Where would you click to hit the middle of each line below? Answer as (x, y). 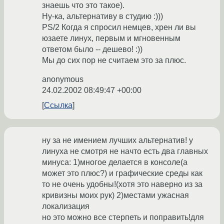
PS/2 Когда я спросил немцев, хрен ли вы (119, 27)
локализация (66, 206)
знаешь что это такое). (83, 5)
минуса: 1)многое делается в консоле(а (115, 162)
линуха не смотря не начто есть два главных (125, 151)
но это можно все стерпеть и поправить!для (123, 217)
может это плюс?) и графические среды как (122, 173)
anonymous (63, 79)
